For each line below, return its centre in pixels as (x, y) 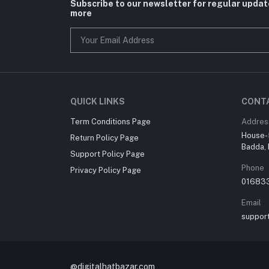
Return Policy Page (104, 138)
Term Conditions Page (110, 121)
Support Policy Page (107, 154)
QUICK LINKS (98, 101)
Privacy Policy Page (106, 170)
